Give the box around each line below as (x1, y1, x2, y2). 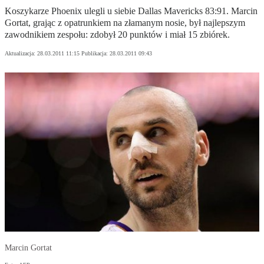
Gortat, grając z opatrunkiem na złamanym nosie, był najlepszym (5, 18, 245, 28)
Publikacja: (81, 50, 110, 57)
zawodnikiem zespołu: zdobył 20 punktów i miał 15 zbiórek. (5, 29, 230, 40)
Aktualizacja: (5, 50, 37, 57)
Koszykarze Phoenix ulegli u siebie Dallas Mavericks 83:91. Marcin (5, 6, 258, 16)
